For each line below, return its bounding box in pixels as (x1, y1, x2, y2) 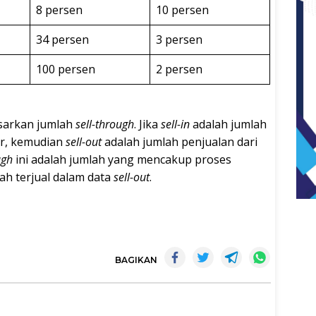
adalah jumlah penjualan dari (102, 133, 257, 150)
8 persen (36, 1, 83, 18)
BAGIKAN (115, 254, 157, 265)
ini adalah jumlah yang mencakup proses (13, 151, 231, 167)
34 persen (36, 31, 89, 47)
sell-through (75, 116, 134, 132)
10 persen (156, 1, 209, 18)
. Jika (134, 116, 161, 132)
